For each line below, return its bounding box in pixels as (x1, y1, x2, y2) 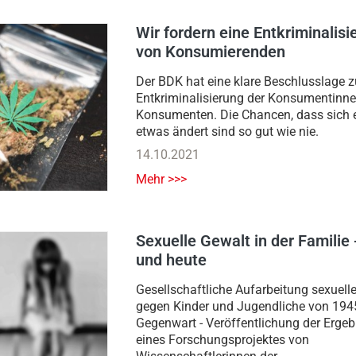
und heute (136, 250, 207, 270)
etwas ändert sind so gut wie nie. (136, 124, 319, 140)
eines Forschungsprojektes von (136, 332, 309, 348)
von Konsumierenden (136, 42, 285, 62)
